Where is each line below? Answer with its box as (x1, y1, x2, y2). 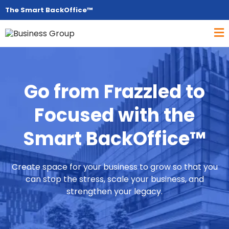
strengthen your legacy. (66, 186, 163, 197)
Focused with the (34, 102, 195, 128)
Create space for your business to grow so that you (11, 161, 218, 173)
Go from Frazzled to (24, 79, 205, 105)
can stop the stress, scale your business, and (25, 173, 204, 185)
